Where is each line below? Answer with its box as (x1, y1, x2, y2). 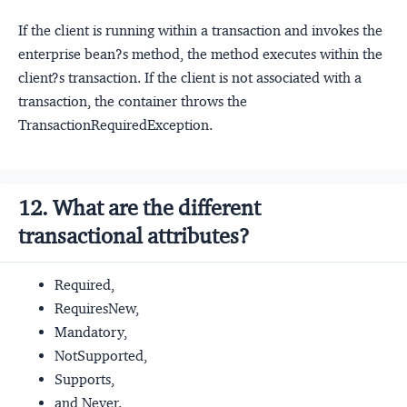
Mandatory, (55, 323, 127, 341)
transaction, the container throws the (18, 92, 247, 110)
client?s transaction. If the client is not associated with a (18, 68, 362, 86)
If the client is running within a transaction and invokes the (18, 21, 382, 39)
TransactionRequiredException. (18, 115, 213, 134)
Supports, (55, 370, 114, 388)
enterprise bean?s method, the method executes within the (18, 45, 382, 63)
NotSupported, (55, 346, 147, 364)
